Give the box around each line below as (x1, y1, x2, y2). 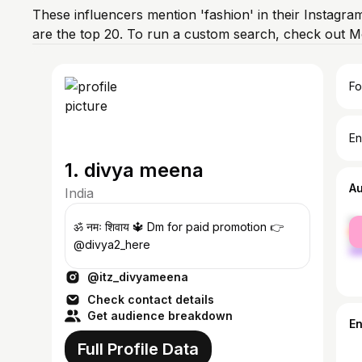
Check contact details (87, 293, 214, 306)
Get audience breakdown (87, 309, 233, 322)
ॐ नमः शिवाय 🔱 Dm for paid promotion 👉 (74, 220, 284, 234)
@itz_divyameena (87, 270, 188, 284)
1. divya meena (65, 158, 204, 182)
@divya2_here (74, 238, 150, 251)
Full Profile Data (78, 339, 199, 359)
